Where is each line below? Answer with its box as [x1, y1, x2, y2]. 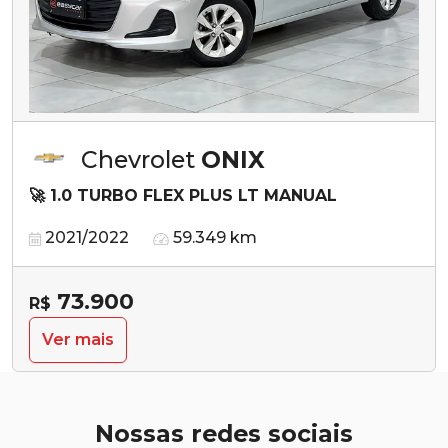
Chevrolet [81, 144, 201, 174]
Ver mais [42, 329, 114, 349]
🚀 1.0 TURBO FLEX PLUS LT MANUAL [29, 185, 337, 205]
